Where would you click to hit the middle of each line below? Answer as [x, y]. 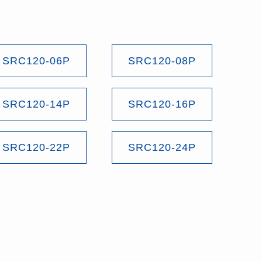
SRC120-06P [36, 61]
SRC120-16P [162, 104]
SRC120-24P [162, 147]
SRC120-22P [36, 147]
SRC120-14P [36, 104]
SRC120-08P [162, 61]
